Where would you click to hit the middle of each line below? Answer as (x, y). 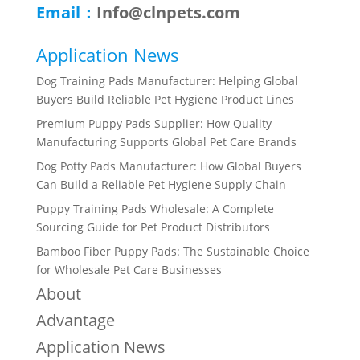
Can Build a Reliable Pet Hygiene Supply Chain (161, 185)
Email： (66, 13)
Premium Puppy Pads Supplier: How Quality (153, 124)
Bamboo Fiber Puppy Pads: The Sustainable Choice (172, 252)
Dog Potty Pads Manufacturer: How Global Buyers (168, 166)
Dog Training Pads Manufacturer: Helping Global (167, 81)
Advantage (75, 321)
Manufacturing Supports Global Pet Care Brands (166, 142)
